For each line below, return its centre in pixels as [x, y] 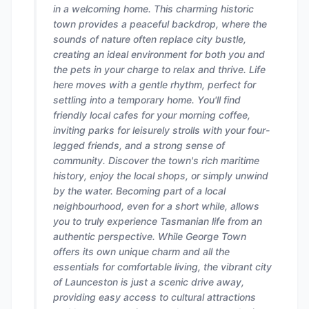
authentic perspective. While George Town [150, 236]
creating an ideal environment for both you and [159, 54]
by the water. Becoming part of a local [139, 191]
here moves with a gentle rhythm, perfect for [154, 84]
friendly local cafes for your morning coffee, [152, 115]
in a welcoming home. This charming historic [153, 9]
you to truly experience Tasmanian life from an [158, 221]
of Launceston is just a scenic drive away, [149, 282]
